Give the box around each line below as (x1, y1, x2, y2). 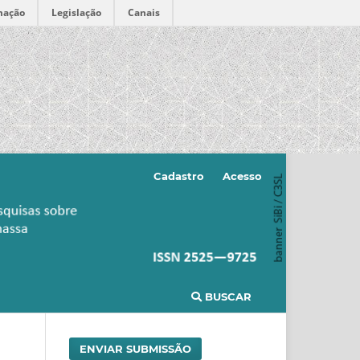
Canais (128, 6, 160, 19)
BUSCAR (202, 289, 252, 303)
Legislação (51, 6, 101, 19)
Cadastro (153, 169, 205, 182)
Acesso (223, 169, 262, 182)
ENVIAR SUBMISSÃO (80, 342, 192, 355)
